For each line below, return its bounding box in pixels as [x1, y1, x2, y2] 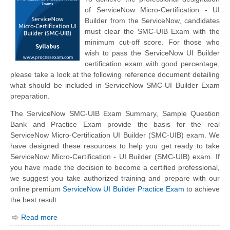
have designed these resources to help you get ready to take [10, 142, 220, 150]
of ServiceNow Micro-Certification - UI [85, 6, 220, 14]
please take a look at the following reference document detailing [10, 70, 220, 79]
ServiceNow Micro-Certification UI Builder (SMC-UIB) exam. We [10, 131, 220, 140]
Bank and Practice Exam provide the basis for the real [10, 120, 220, 129]
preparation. [10, 92, 50, 101]
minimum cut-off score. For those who [85, 38, 220, 47]
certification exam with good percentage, [85, 60, 220, 68]
